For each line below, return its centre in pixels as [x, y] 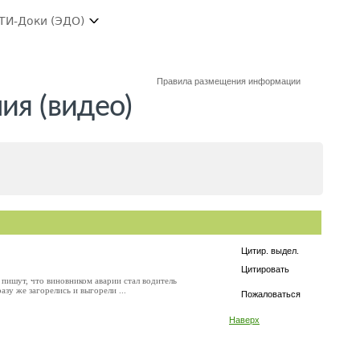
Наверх [244, 320]
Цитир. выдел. [270, 251]
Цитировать [265, 269]
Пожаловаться [271, 294]
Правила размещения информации [229, 81]
